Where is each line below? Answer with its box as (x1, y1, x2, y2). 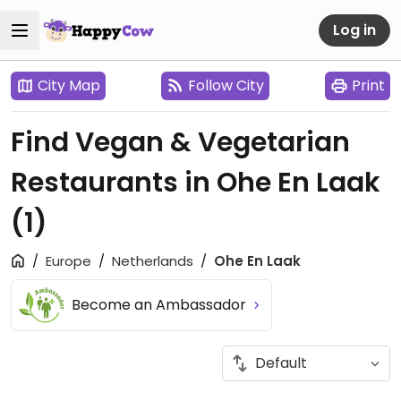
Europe (46, 252, 91, 270)
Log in (333, 19, 376, 40)
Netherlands (112, 252, 193, 270)
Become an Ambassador (72, 294, 251, 315)
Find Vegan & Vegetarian (11, 124, 350, 161)
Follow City (188, 75, 264, 96)
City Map (38, 75, 100, 96)
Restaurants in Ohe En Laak (11, 164, 380, 201)
